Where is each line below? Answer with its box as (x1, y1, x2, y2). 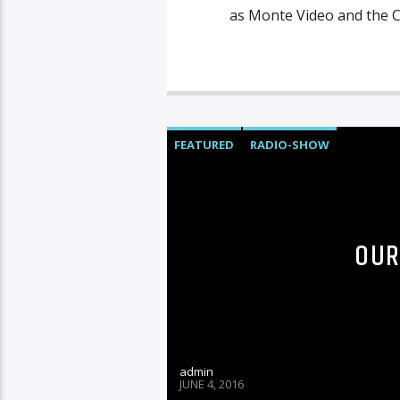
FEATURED (173, 136, 234, 153)
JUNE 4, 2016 (179, 375, 244, 392)
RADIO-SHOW (249, 136, 329, 153)
